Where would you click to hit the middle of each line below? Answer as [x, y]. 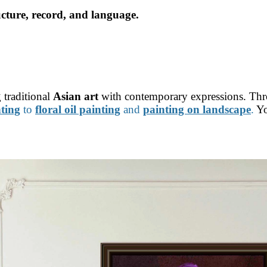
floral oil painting [78, 110]
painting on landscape [197, 110]
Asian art [76, 97]
